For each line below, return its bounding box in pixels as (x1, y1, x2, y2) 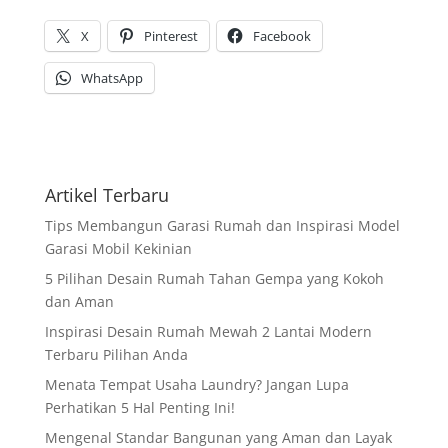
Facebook (252, 27, 311, 45)
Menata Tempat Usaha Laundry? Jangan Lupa (44, 375, 349, 394)
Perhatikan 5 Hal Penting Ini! (44, 398, 239, 417)
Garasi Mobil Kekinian (44, 239, 192, 258)
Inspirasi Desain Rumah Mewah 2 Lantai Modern (44, 322, 372, 341)
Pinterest (143, 27, 198, 45)
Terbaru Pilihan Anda (44, 345, 188, 364)
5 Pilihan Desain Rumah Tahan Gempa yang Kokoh (44, 269, 384, 288)
